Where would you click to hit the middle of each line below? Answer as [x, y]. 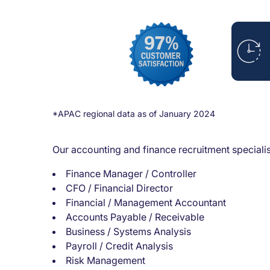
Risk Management [105, 260]
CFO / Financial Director [119, 188]
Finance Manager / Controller [131, 173]
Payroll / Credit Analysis [119, 246]
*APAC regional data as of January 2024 [134, 113]
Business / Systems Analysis [128, 231]
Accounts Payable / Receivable [135, 217]
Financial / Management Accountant [146, 202]
